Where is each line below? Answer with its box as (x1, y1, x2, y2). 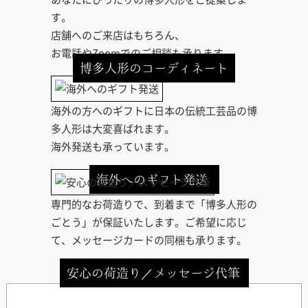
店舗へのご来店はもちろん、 (51, 27, 185, 43)
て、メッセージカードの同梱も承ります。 (51, 232, 247, 247)
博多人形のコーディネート (80, 61, 228, 74)
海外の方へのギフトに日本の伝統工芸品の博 (51, 102, 257, 118)
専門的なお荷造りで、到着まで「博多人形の (51, 196, 257, 212)
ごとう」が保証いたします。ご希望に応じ (51, 214, 247, 230)
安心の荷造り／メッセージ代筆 (66, 266, 240, 279)
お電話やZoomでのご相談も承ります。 (51, 45, 234, 60)
